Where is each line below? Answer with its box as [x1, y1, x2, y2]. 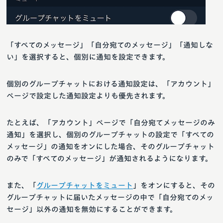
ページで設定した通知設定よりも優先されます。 [6, 92, 170, 100]
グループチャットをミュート [36, 182, 133, 190]
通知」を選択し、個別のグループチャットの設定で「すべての [6, 131, 214, 139]
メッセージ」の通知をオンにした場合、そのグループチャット [6, 143, 215, 151]
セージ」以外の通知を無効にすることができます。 [6, 206, 177, 214]
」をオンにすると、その [133, 182, 215, 190]
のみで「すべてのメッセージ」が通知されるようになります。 [6, 155, 213, 163]
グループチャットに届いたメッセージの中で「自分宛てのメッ [6, 194, 214, 202]
